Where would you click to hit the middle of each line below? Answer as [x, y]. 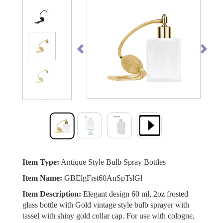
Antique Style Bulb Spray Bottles [112, 162]
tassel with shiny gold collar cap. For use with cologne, [109, 216]
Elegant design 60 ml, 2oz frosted [135, 194]
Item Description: [52, 194]
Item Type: [41, 162]
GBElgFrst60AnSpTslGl [102, 178]
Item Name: [42, 178]
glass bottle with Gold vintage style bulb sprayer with [106, 205]
